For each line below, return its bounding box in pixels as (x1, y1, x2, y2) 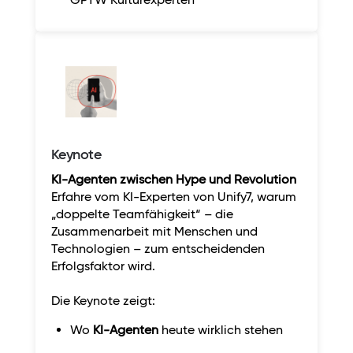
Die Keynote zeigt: (51, 292, 155, 308)
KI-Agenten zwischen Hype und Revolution (51, 171, 296, 187)
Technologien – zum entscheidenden (51, 240, 265, 256)
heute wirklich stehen (158, 321, 283, 337)
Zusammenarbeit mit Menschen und (51, 223, 258, 239)
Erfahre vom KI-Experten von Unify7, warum (51, 188, 296, 204)
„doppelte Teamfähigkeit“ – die (51, 206, 233, 221)
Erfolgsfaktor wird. (51, 258, 155, 273)
